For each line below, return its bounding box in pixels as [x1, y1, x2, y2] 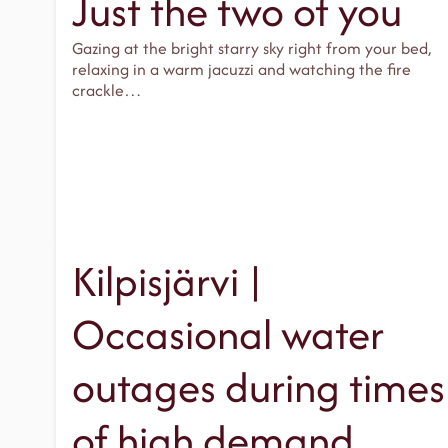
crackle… [72, 78, 142, 103]
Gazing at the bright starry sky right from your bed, [72, 36, 431, 61]
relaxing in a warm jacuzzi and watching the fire [72, 57, 411, 82]
